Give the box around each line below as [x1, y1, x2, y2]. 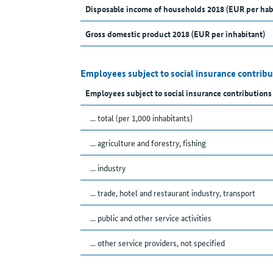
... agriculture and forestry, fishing [90, 136, 206, 149]
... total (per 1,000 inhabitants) [90, 112, 193, 124]
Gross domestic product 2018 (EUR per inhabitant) [85, 27, 265, 40]
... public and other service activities [90, 211, 211, 224]
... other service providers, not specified [90, 236, 225, 249]
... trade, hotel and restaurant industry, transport [90, 186, 255, 199]
